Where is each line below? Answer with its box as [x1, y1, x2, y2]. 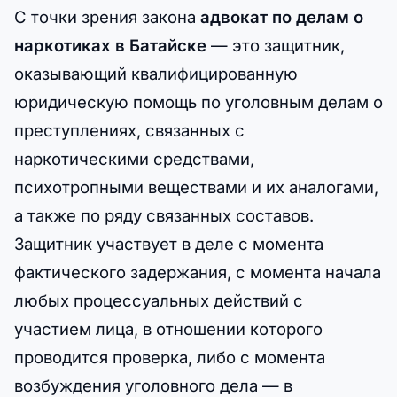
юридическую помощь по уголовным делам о [14, 91, 383, 112]
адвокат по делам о [200, 6, 363, 27]
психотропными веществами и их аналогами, [14, 176, 378, 197]
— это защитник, [206, 35, 345, 55]
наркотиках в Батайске [14, 35, 206, 55]
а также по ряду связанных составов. [14, 205, 314, 225]
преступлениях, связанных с [14, 120, 245, 140]
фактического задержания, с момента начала [14, 261, 381, 282]
